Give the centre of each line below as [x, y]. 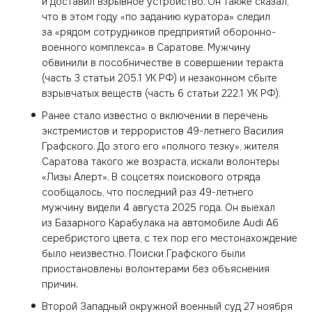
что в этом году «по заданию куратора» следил [156, 17]
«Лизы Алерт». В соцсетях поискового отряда [151, 177]
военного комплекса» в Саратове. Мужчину [146, 47]
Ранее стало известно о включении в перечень [155, 116]
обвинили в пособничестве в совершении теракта [163, 63]
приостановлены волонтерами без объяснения [156, 269]
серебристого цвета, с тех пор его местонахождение [170, 238]
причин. [60, 284]
